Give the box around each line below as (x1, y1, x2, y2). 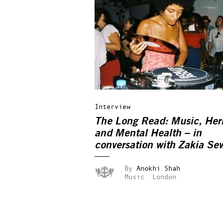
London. (152, 172, 180, 181)
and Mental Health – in (95, 128, 202, 138)
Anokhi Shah (136, 164, 180, 172)
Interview (95, 102, 130, 111)
